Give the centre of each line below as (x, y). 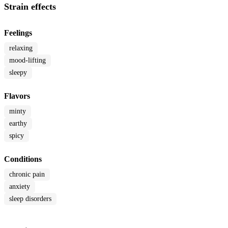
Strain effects (30, 6)
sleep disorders (30, 198)
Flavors (17, 96)
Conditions (23, 159)
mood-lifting (27, 60)
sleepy (18, 72)
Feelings (18, 33)
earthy (18, 123)
